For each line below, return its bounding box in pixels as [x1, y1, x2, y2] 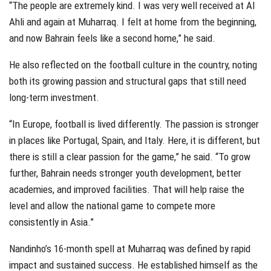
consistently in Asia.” [9, 215, 94, 228]
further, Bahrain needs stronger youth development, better [9, 166, 241, 179]
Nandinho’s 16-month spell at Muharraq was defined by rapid [9, 242, 250, 255]
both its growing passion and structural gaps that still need [9, 74, 246, 87]
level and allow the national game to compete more [9, 199, 215, 212]
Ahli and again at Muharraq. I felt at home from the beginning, [9, 15, 256, 28]
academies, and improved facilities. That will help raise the [9, 183, 244, 195]
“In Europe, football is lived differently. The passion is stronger [9, 117, 259, 130]
